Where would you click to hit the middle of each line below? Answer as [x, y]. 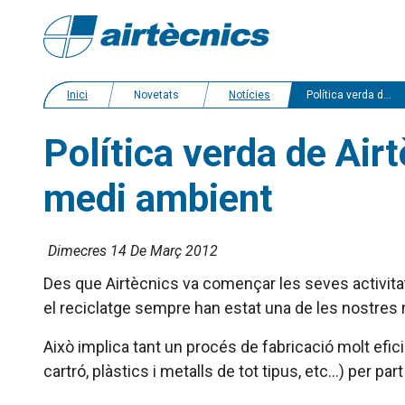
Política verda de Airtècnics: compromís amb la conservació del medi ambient [345, 95]
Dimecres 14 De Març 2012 [133, 251]
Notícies [250, 95]
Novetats [156, 95]
